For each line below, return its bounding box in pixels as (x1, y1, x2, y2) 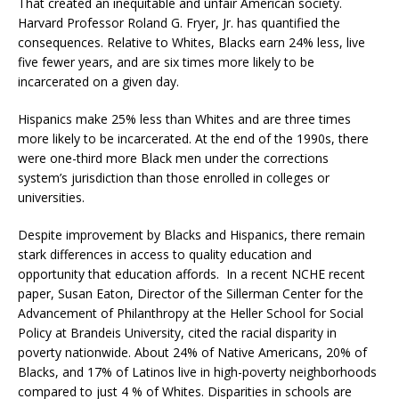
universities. (18, 189, 85, 207)
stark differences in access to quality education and (18, 246, 312, 264)
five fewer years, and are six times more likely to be (18, 53, 314, 71)
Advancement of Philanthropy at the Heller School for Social (18, 305, 363, 322)
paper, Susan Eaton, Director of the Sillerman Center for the (18, 285, 363, 303)
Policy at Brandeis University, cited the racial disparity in (18, 324, 337, 342)
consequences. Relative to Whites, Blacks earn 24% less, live (18, 34, 365, 52)
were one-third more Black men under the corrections (18, 150, 329, 167)
